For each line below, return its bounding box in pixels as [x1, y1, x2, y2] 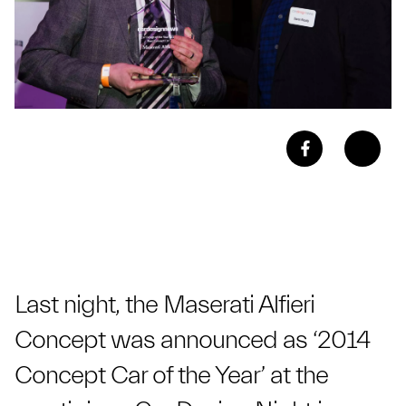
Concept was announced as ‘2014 [14, 324, 370, 354]
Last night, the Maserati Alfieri [14, 289, 314, 319]
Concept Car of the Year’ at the [14, 360, 328, 390]
